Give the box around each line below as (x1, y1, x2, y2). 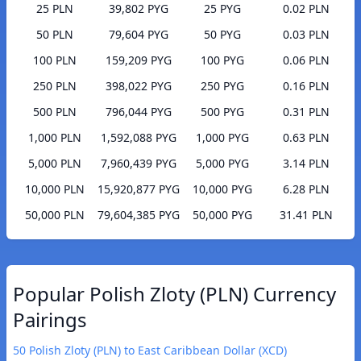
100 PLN (33, 52, 77, 68)
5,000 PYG (196, 156, 249, 172)
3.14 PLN (283, 156, 330, 172)
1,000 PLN (28, 130, 81, 146)
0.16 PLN (283, 78, 330, 94)
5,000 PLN (28, 156, 81, 172)
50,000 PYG (193, 207, 252, 223)
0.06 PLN (283, 52, 330, 68)
